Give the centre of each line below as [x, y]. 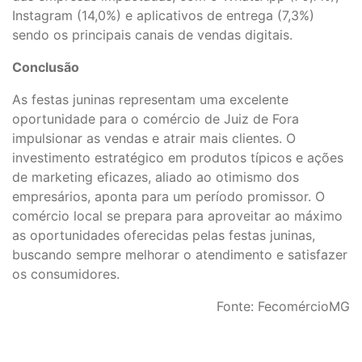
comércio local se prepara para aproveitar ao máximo [177, 215]
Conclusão [46, 67]
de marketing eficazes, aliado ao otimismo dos [156, 177]
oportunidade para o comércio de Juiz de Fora [156, 118]
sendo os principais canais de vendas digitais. [152, 34]
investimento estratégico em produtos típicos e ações [178, 157]
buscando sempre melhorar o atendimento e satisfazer [180, 254]
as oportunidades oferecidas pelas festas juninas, [164, 235]
